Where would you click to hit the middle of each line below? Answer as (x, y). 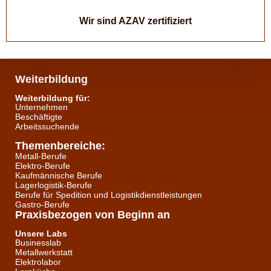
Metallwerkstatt (44, 252)
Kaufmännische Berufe (59, 175)
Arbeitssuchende (47, 126)
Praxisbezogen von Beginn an (93, 215)
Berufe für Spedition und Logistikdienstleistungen (109, 195)
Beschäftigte (39, 117)
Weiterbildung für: (53, 98)
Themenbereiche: (60, 146)
